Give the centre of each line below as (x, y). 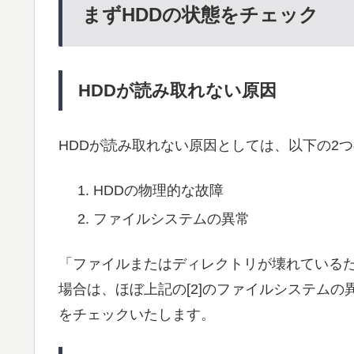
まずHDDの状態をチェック (200, 14)
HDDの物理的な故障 (158, 190)
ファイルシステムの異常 (171, 218)
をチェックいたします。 (137, 314)
